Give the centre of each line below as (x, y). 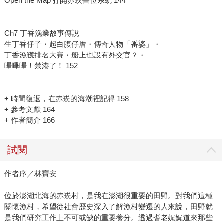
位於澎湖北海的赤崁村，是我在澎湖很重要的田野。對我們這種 (108, 196)
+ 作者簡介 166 (29, 120)
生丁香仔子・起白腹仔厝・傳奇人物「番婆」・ (82, 44)
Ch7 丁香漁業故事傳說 (42, 33)
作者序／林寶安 (30, 174)
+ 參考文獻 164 (29, 110)
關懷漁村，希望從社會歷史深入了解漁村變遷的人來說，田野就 (108, 207)
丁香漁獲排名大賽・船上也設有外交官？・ (75, 55)
